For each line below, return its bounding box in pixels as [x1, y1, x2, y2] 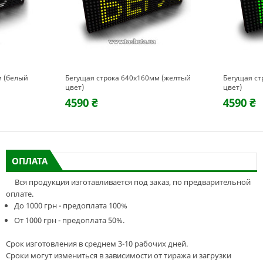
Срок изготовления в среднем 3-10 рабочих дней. [5, 238, 188, 249]
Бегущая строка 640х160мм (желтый [65, 73, 191, 83]
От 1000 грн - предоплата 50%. [14, 215, 124, 225]
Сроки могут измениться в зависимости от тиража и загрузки [5, 250, 231, 261]
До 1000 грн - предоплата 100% [14, 200, 127, 211]
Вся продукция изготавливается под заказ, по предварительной [5, 177, 251, 187]
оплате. [5, 188, 33, 199]
